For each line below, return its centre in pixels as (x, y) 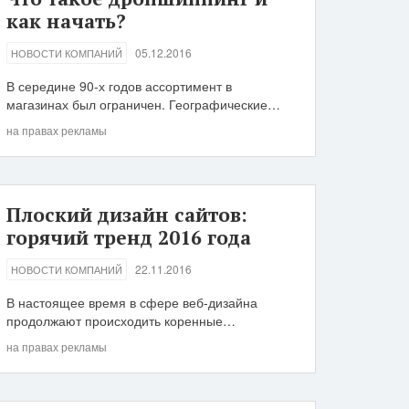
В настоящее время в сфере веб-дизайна (132, 302)
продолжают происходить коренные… (121, 320)
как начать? (66, 21)
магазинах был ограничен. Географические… (143, 104)
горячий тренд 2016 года (129, 237)
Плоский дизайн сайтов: (127, 215)
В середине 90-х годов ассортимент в (119, 86)
